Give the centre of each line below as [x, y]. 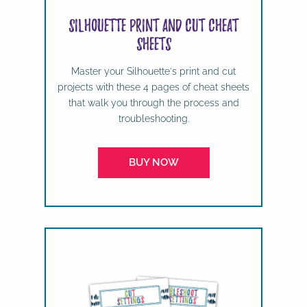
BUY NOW [153, 162]
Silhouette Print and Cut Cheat [153, 25]
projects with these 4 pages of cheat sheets [153, 87]
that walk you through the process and [153, 102]
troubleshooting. [153, 118]
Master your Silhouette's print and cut [153, 71]
